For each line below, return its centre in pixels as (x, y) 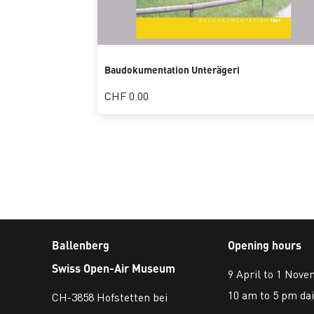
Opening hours (264, 245)
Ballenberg (81, 245)
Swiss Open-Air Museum (114, 268)
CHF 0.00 (126, 96)
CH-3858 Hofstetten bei (110, 296)
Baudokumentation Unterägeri (172, 69)
